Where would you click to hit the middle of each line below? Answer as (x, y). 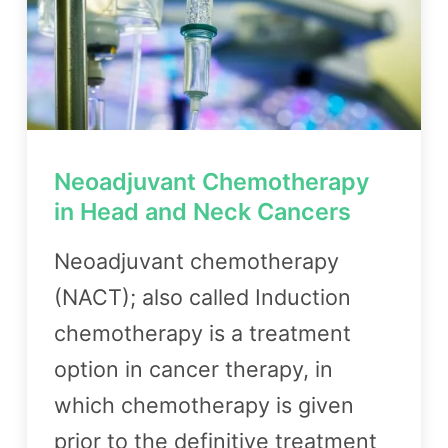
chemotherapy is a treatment (202, 332)
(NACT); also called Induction (202, 296)
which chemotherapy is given (204, 404)
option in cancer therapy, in (193, 368)
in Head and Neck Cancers (202, 211)
